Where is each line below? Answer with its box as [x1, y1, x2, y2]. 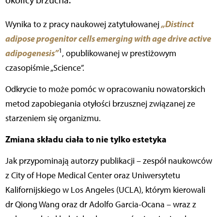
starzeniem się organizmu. [5, 112, 101, 124]
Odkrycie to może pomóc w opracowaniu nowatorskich [5, 83, 205, 94]
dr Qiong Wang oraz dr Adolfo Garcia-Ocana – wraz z [5, 199, 196, 210]
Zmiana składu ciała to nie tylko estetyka [5, 133, 167, 145]
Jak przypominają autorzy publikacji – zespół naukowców [5, 155, 212, 166]
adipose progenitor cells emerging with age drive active [5, 32, 211, 44]
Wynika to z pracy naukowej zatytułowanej [12, 18, 161, 30]
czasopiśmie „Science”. [5, 62, 84, 73]
